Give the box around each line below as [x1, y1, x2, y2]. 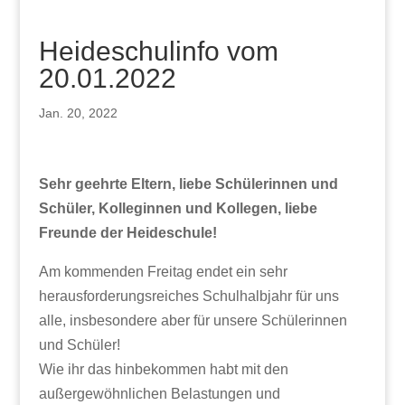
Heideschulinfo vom [38, 36, 278, 67]
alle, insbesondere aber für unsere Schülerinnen [38, 313, 347, 329]
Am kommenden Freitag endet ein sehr [38, 264, 287, 280]
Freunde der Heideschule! [38, 225, 217, 241]
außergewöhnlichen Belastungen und [38, 386, 280, 402]
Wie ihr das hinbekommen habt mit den [38, 362, 288, 378]
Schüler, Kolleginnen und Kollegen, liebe [38, 201, 317, 217]
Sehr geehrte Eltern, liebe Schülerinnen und [38, 176, 338, 193]
